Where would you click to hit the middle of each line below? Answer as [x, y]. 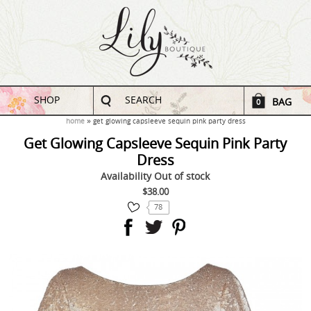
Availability [128, 177]
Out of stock [182, 177]
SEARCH [144, 100]
